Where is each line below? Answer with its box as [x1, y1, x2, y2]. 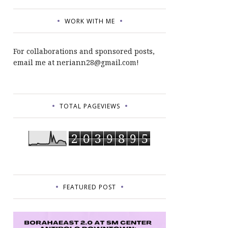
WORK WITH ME [64, 16, 115, 25]
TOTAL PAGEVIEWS [59, 101, 120, 110]
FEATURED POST [63, 182, 116, 191]
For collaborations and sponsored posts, [13, 46, 155, 56]
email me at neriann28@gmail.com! [13, 57, 139, 67]
